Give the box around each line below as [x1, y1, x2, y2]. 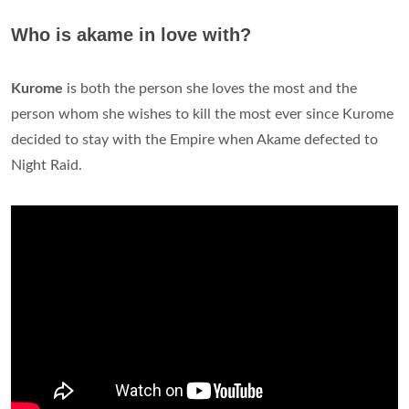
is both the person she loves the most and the [63, 80, 357, 96]
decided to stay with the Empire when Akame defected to [11, 131, 378, 147]
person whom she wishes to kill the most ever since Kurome [11, 106, 393, 121]
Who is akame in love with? [11, 24, 251, 45]
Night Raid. [11, 157, 82, 173]
